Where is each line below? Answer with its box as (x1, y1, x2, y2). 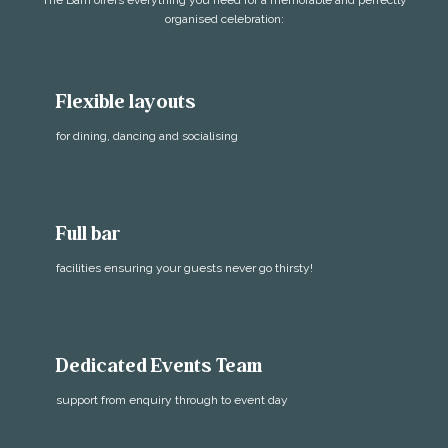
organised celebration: (164, 12, 284, 27)
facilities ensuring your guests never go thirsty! (56, 260, 313, 275)
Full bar (56, 219, 120, 250)
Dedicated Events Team (56, 351, 262, 382)
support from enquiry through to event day (56, 393, 288, 408)
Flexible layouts (56, 87, 196, 118)
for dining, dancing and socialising (56, 128, 238, 143)
